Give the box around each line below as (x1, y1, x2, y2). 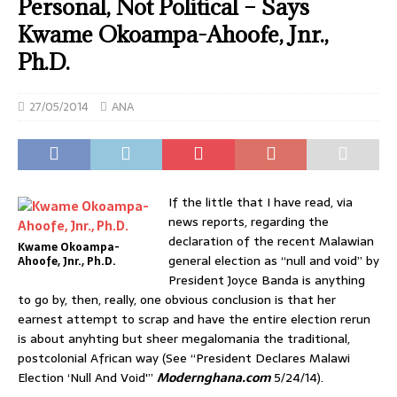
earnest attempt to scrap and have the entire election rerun (18, 308, 370, 329)
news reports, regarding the (168, 211, 329, 231)
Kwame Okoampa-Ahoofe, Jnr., (18, 19, 329, 49)
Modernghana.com (157, 367, 274, 387)
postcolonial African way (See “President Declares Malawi (18, 347, 350, 368)
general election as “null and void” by (168, 250, 379, 270)
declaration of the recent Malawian (168, 230, 374, 251)
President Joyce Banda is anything (168, 269, 365, 290)
